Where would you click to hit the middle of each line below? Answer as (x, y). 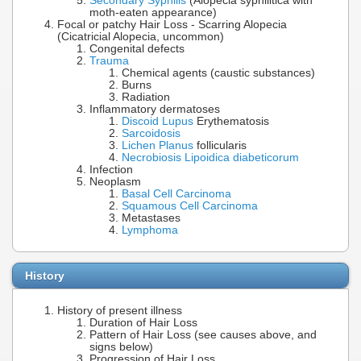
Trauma (109, 60)
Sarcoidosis (151, 133)
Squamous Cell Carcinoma (190, 205)
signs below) (121, 347)
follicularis (220, 145)
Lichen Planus (158, 145)
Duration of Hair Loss (143, 323)
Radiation (146, 97)
